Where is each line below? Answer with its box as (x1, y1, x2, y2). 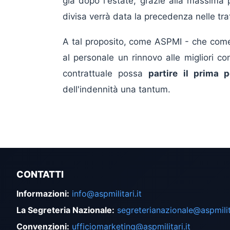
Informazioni (16, 188, 67, 199)
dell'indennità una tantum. (63, 84, 170, 95)
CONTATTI (16, 169, 64, 180)
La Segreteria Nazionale (16, 205, 112, 216)
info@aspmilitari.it (72, 188, 142, 199)
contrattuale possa (63, 68, 149, 79)
